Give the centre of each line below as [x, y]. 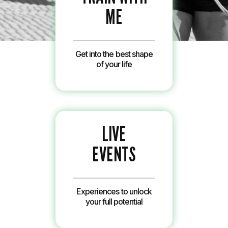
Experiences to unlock [114, 191]
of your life [114, 64]
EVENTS [114, 154]
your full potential [114, 202]
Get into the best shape [114, 54]
